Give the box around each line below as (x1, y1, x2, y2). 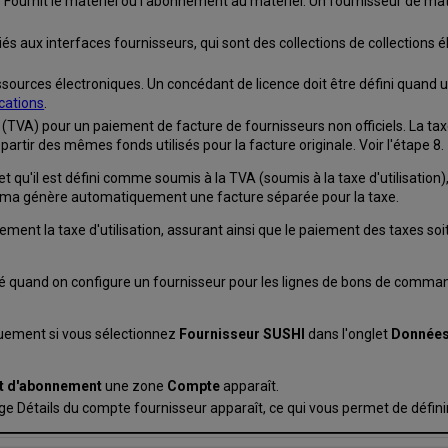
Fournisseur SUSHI (178, 325, 305, 342)
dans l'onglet (304, 325, 391, 342)
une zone (101, 377, 167, 394)
